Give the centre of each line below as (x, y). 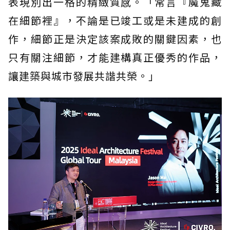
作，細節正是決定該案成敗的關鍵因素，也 (115, 39)
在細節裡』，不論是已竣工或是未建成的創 (115, 21)
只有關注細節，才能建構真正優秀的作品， (115, 57)
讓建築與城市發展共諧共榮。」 (84, 76)
